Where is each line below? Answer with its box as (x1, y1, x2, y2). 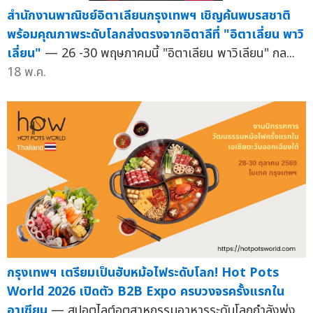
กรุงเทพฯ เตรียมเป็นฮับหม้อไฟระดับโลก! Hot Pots (7, 263, 279, 282)
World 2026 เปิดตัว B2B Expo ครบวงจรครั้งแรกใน (7, 282, 284, 301)
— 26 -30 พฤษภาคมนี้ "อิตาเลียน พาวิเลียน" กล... (45, 43, 295, 63)
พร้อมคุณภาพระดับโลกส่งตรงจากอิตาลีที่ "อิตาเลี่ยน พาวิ (7, 24, 304, 44)
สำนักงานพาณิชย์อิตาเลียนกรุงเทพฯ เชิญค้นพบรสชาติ (7, 6, 291, 25)
